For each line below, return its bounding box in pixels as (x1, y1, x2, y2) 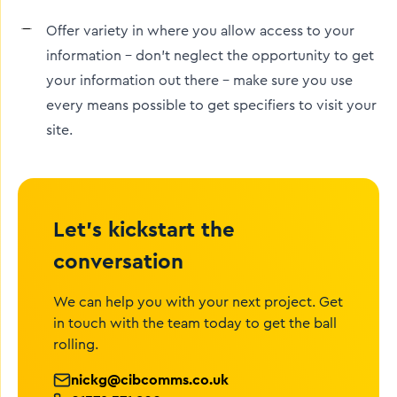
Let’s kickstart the (53, 215, 235, 243)
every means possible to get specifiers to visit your (46, 98, 377, 113)
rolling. (53, 338, 98, 352)
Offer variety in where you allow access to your (46, 24, 354, 38)
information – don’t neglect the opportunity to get (46, 49, 374, 63)
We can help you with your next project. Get (53, 295, 343, 309)
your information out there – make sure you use (46, 74, 353, 88)
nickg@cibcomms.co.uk (71, 370, 229, 389)
